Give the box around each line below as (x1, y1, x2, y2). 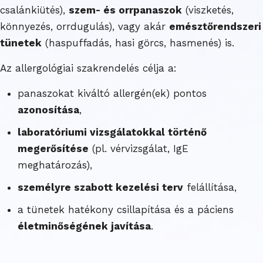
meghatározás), (18, 159, 92, 171)
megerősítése (18, 142, 89, 154)
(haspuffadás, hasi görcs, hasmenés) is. (42, 36, 234, 49)
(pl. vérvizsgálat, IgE (89, 142, 188, 154)
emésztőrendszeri (169, 20, 261, 32)
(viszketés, (182, 4, 234, 16)
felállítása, (183, 181, 237, 193)
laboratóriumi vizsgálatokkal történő (18, 126, 207, 138)
